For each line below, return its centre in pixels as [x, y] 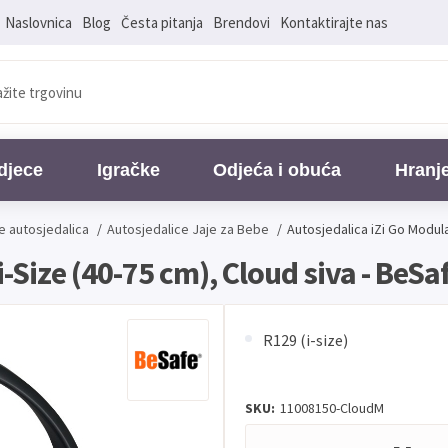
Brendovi [241, 22]
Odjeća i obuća [277, 170]
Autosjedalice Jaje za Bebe [188, 229]
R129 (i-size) [305, 340]
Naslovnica [38, 22]
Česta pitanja [161, 22]
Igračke [128, 170]
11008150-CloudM [332, 408]
